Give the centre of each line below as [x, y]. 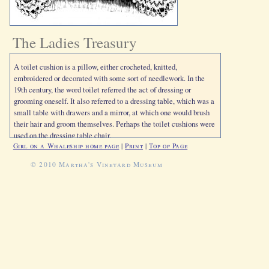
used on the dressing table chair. [63, 135]
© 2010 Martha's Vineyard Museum [97, 164]
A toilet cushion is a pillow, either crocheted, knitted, [96, 67]
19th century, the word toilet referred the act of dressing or [103, 90]
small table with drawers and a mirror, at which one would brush [112, 113]
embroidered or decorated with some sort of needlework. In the [110, 78]
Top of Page [168, 146]
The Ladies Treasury [75, 43]
